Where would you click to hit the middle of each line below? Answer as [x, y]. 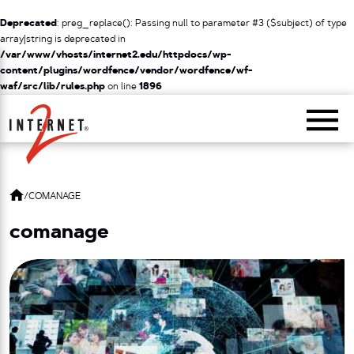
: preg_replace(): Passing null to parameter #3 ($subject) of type [202, 24]
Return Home [78, 107]
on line [122, 87]
